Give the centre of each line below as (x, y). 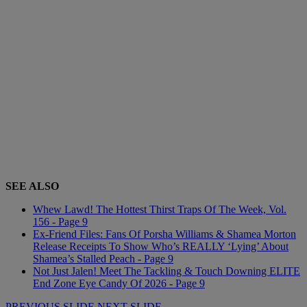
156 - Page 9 (60, 221)
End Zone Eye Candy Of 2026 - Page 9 (119, 283)
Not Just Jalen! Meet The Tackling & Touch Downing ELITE (167, 271)
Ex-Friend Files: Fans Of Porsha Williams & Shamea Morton (164, 234)
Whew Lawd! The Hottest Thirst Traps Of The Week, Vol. (160, 209)
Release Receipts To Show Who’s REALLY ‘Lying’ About (161, 246)
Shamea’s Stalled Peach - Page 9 (103, 258)
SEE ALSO (32, 186)
